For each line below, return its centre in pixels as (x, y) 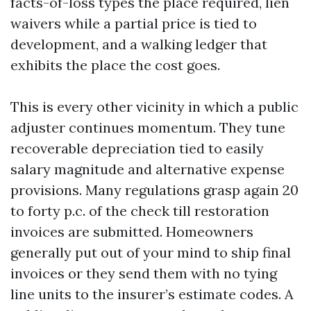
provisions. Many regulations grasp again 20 (154, 190)
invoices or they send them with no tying (144, 273)
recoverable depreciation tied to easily (137, 148)
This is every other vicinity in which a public (154, 107)
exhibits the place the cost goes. (115, 65)
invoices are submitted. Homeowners (132, 232)
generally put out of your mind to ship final (151, 252)
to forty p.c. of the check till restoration (140, 211)
